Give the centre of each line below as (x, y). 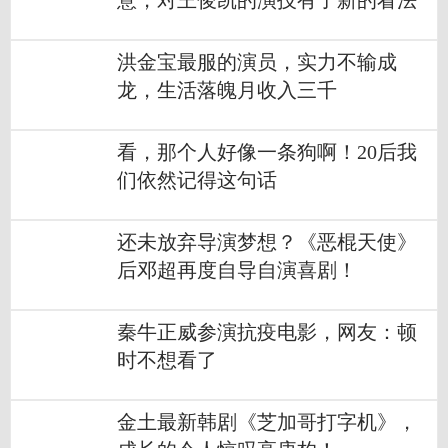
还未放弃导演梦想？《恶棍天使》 (267, 243)
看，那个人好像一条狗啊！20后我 (267, 153)
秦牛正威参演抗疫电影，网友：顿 (267, 333)
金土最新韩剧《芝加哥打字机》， (267, 423)
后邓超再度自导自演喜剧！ (237, 271)
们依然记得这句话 (197, 181)
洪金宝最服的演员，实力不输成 (257, 63)
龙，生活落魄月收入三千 (227, 91)
